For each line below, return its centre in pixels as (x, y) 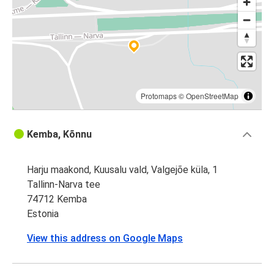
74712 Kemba (57, 199)
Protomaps (159, 96)
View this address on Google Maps (105, 239)
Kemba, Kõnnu (59, 135)
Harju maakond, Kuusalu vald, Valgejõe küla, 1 (122, 170)
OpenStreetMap (212, 96)
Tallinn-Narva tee (64, 185)
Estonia (43, 214)
